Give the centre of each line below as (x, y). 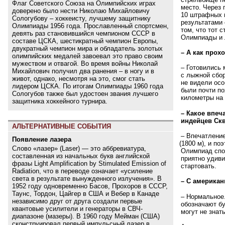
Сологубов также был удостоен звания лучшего (85, 93)
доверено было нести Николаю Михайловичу (81, 11)
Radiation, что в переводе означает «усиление (82, 171)
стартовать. (199, 166)
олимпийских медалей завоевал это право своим (87, 56)
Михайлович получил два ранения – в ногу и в (83, 71)
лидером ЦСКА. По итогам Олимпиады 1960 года (88, 86)
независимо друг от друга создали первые (77, 201)
